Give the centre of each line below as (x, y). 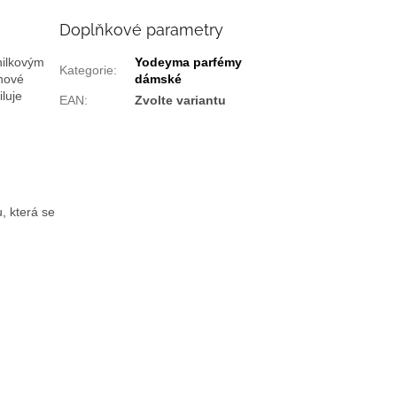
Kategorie (87, 70)
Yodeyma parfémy (189, 62)
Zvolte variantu (181, 101)
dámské (159, 79)
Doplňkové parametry (142, 30)
